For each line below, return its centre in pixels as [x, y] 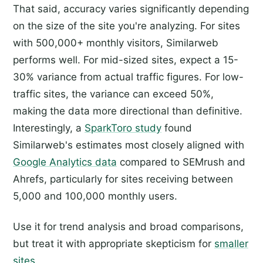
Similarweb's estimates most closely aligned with [129, 145]
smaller [231, 244]
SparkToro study [123, 128]
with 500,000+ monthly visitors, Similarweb [116, 43]
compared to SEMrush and [181, 162]
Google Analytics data [65, 162]
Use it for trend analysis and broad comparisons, [128, 227]
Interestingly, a [49, 128]
